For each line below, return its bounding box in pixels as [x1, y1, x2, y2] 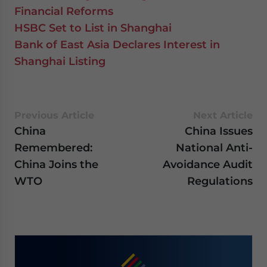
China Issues [185, 125, 253, 137]
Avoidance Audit [163, 158, 253, 170]
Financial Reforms [14, 5, 113, 17]
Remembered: [14, 141, 92, 154]
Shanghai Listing [14, 55, 105, 67]
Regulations [187, 175, 253, 187]
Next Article [193, 110, 253, 121]
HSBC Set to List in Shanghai [14, 21, 172, 34]
